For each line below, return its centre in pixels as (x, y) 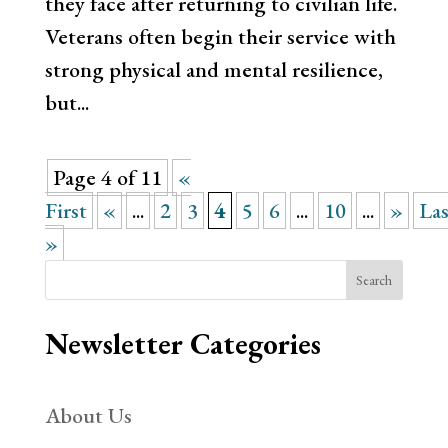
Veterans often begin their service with (220, 37)
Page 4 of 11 (107, 178)
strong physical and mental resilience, (213, 70)
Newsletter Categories (182, 344)
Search (374, 280)
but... (66, 103)
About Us (88, 416)
